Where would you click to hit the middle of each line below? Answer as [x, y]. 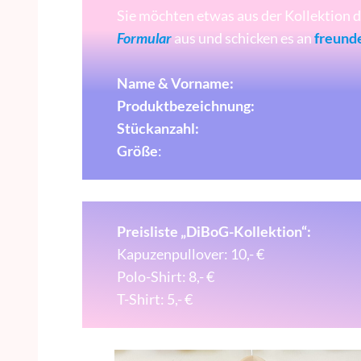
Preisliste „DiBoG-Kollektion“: [214, 231]
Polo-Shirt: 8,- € [165, 276]
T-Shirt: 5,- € [154, 299]
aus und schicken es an [243, 37]
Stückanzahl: [158, 128]
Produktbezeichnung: [185, 105]
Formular [144, 37]
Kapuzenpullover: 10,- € [190, 253]
